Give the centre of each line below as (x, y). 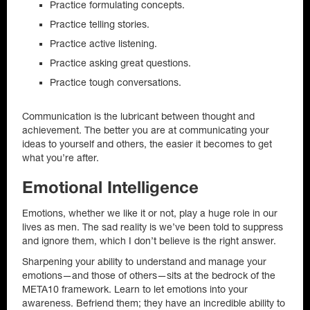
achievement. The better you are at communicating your (146, 130)
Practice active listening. (103, 44)
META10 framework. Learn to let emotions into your (135, 289)
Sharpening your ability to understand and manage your (144, 262)
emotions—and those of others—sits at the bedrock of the (149, 275)
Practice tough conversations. (116, 82)
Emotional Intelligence (110, 189)
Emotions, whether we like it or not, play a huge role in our (150, 213)
